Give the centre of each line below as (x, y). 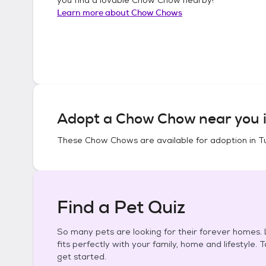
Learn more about (94, 12)
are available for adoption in (198, 140)
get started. (82, 256)
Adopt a (86, 119)
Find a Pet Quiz (121, 207)
